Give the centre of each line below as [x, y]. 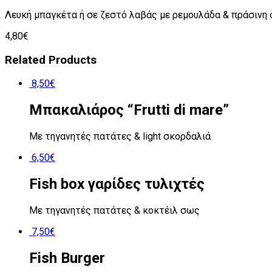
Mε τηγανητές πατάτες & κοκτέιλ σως [114, 210]
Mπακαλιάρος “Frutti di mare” [129, 110]
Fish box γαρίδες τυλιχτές [117, 184]
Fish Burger [67, 258]
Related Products [51, 60]
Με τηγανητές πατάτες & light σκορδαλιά [120, 137]
